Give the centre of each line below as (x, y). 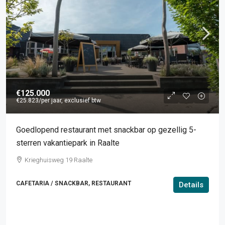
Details (191, 185)
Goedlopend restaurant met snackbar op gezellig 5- (106, 130)
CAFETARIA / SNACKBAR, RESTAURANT (74, 183)
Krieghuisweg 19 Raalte (59, 160)
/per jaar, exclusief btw (70, 100)
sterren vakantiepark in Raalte (68, 143)
